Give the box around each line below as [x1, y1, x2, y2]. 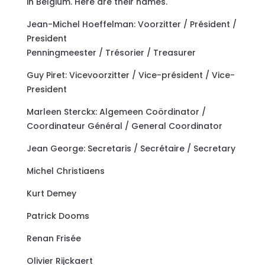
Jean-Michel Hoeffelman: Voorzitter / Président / [26, 18, 237, 31]
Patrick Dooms [26, 210, 89, 222]
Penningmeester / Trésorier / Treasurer [26, 47, 196, 59]
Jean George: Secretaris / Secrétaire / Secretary [26, 143, 235, 155]
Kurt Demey [26, 188, 76, 200]
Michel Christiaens [26, 165, 105, 177]
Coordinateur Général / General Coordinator [26, 120, 222, 132]
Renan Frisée [26, 232, 81, 245]
